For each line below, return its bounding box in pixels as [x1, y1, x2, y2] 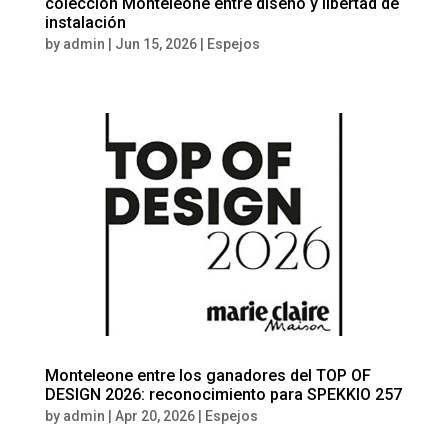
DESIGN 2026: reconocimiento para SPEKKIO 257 [44, 385, 402, 405]
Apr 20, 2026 [114, 408, 195, 425]
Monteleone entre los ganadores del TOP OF [44, 366, 371, 386]
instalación [44, 12, 126, 32]
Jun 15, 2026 [114, 35, 197, 52]
